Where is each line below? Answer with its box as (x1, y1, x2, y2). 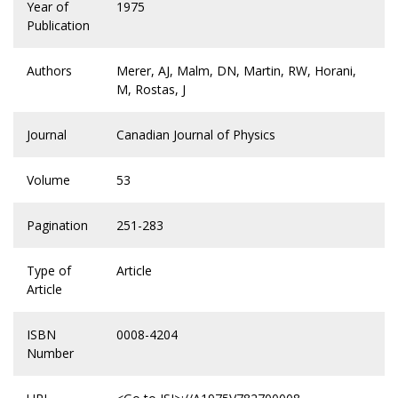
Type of (27, 262, 71, 280)
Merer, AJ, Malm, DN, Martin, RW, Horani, (116, 62, 356, 80)
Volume (27, 171, 70, 189)
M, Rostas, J (116, 81, 186, 99)
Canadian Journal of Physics (116, 126, 275, 144)
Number (27, 345, 74, 362)
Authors (27, 62, 72, 80)
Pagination (27, 217, 88, 235)
